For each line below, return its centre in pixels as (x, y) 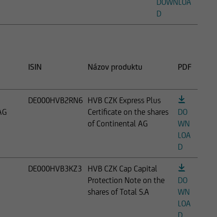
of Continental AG (118, 123)
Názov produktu (115, 67)
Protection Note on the (126, 180)
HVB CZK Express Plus (124, 100)
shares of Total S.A (118, 192)
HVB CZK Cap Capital (123, 168)
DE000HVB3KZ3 (55, 168)
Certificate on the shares (128, 112)
